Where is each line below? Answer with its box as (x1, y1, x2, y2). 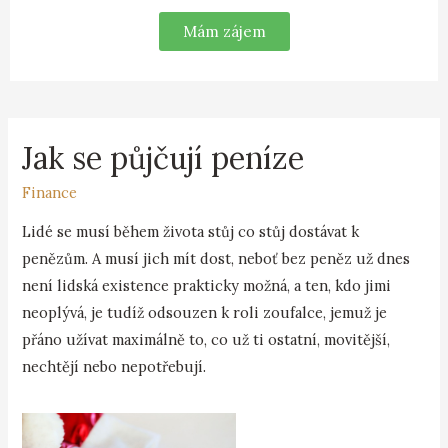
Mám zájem (182, 22, 266, 42)
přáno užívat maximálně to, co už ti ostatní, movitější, (22, 329, 391, 349)
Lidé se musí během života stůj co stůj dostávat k (22, 221, 360, 241)
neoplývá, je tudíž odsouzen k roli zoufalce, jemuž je (22, 302, 388, 322)
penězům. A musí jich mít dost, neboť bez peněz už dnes (22, 248, 411, 268)
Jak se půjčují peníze (22, 139, 305, 178)
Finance (22, 183, 78, 203)
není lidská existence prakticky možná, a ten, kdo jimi (22, 275, 392, 295)
